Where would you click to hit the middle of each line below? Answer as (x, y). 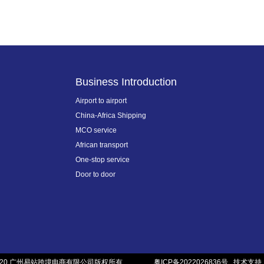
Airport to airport (101, 101)
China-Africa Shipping (111, 115)
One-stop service (103, 160)
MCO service (96, 130)
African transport (102, 145)
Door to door (95, 174)
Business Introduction (126, 82)
